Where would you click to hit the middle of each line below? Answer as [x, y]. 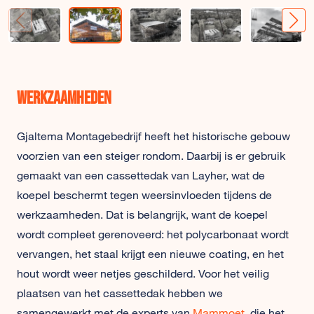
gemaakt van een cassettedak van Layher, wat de [141, 175]
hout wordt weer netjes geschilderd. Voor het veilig [143, 273]
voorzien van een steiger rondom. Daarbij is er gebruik [151, 156]
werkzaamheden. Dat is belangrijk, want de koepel [142, 214]
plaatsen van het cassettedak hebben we [120, 293]
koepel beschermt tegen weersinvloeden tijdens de [144, 195]
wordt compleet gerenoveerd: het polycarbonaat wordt [153, 234]
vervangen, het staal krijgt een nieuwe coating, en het [150, 254]
